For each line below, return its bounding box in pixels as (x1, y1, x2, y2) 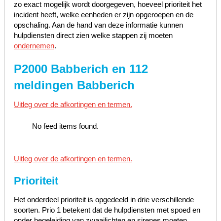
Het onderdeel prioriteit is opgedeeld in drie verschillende (13, 195, 194, 204)
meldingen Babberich (13, 78, 135, 92)
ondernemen (13, 41, 54, 50)
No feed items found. (32, 121, 99, 130)
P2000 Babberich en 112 (13, 62, 148, 76)
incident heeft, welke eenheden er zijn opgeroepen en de (13, 10, 193, 19)
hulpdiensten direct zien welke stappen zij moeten (13, 31, 173, 40)
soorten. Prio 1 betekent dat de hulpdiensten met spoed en (13, 205, 200, 214)
